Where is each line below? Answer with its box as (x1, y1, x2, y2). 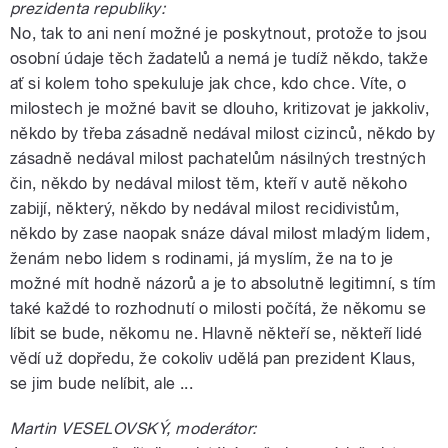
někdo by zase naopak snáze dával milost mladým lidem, (10, 223, 431, 243)
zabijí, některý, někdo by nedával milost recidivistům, (10, 198, 400, 218)
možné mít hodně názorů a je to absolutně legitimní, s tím (10, 273, 437, 293)
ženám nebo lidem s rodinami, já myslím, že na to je (10, 248, 394, 268)
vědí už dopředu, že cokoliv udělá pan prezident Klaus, (10, 348, 416, 368)
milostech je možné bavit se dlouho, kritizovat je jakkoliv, (10, 98, 430, 118)
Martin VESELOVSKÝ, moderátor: (10, 418, 257, 438)
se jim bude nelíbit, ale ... (10, 373, 194, 393)
